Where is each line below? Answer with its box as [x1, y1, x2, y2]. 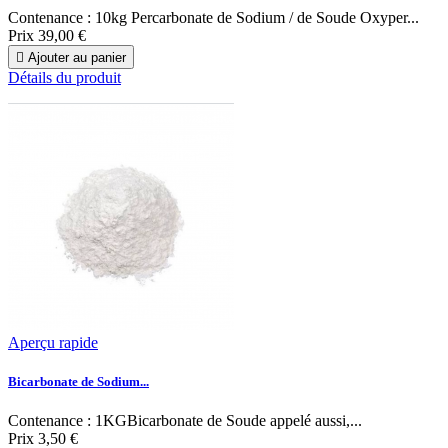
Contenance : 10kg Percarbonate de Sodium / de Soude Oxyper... [8, 9, 419, 27]
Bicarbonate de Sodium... [8, 374, 149, 390]
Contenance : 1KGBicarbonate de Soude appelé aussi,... [8, 412, 362, 430]
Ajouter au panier [28, 50, 126, 66]
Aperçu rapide [8, 334, 98, 352]
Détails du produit [8, 69, 121, 87]
